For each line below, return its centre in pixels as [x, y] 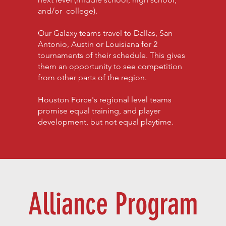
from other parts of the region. [93, 77]
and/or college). [67, 11]
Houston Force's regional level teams [104, 100]
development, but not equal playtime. [107, 122]
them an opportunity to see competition [110, 66]
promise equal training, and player [99, 111]
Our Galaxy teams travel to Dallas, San [105, 33]
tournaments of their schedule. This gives [111, 55]
